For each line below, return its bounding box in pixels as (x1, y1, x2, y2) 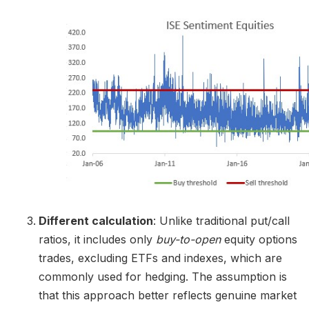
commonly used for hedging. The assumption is (39, 269, 287, 283)
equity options (224, 232, 297, 246)
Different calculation (39, 213, 153, 228)
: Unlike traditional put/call (153, 213, 290, 228)
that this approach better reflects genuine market (39, 288, 297, 302)
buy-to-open (156, 232, 224, 246)
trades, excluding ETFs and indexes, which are (39, 250, 282, 265)
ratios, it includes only (39, 232, 156, 246)
